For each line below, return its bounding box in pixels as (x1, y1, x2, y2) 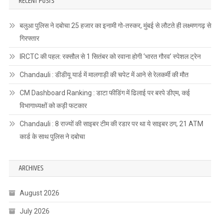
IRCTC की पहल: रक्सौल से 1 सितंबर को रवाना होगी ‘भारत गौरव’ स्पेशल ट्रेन (19, 52, 201, 60)
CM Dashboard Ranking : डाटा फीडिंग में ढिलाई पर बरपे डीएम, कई (19, 88, 190, 97)
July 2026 (19, 207, 50, 215)
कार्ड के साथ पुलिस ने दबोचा (19, 132, 85, 140)
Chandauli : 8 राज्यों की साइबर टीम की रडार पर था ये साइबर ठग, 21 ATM (19, 119, 203, 128)
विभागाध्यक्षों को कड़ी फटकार (19, 101, 87, 110)
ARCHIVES (18, 162, 43, 174)
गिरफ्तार (19, 34, 39, 42)
